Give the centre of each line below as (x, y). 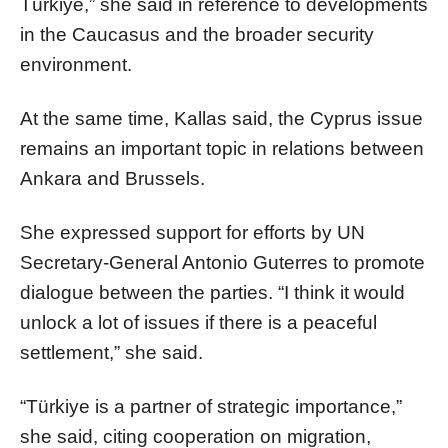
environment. (76, 64)
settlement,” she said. (111, 352)
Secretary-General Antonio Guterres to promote (222, 262)
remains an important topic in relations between (222, 148)
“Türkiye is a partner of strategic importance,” (211, 406)
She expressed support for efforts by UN (192, 232)
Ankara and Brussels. (112, 178)
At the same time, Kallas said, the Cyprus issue (221, 118)
